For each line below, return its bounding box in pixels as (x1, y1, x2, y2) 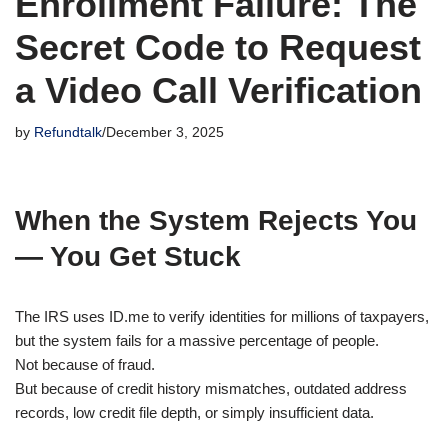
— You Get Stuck (15, 241, 241, 272)
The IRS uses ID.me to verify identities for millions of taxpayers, (15, 308, 429, 325)
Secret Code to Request (15, 27, 421, 68)
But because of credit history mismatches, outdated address (15, 380, 407, 397)
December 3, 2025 (106, 125, 224, 140)
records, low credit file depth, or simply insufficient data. (15, 404, 374, 421)
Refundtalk (34, 125, 102, 140)
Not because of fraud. (15, 356, 155, 373)
